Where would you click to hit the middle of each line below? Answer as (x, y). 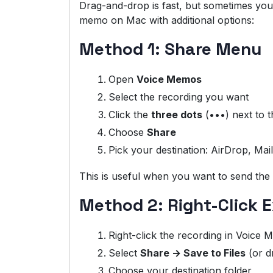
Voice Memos (169, 80)
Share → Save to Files (193, 253)
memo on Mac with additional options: (167, 20)
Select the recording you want (179, 97)
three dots (177, 115)
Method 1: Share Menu (171, 49)
